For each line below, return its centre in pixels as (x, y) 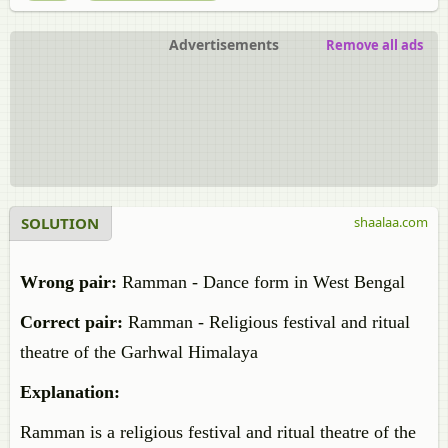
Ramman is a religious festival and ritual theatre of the (218, 432)
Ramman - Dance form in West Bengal (261, 282)
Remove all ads (374, 45)
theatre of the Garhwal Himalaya (139, 352)
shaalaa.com (391, 222)
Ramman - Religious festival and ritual (266, 322)
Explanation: (70, 392)
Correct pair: (71, 322)
